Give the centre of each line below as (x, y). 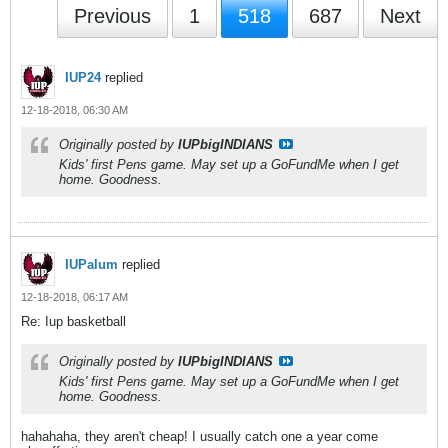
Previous (112, 16)
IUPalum (91, 264)
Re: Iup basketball (73, 321)
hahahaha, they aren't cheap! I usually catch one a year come (199, 436)
